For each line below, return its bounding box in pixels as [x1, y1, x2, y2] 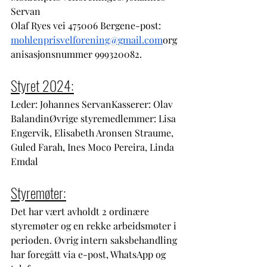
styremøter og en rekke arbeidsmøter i [11, 219, 179, 232]
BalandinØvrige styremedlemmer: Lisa [11, 111, 178, 125]
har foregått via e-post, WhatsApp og [11, 247, 168, 260]
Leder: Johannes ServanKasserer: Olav [11, 97, 175, 110]
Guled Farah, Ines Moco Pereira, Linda [11, 140, 176, 153]
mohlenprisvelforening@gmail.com [11, 33, 163, 46]
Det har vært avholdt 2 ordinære [11, 204, 151, 218]
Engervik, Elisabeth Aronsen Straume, [11, 126, 176, 139]
